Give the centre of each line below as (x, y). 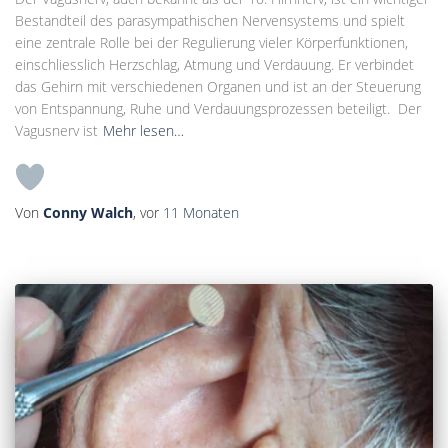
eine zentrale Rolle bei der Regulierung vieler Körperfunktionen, (211, 42)
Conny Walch (88, 212)
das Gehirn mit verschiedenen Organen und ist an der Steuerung (218, 86)
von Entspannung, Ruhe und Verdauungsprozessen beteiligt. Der (218, 108)
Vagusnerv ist (56, 130)
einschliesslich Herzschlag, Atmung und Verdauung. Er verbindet (214, 64)
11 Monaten (201, 212)
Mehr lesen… (143, 130)
